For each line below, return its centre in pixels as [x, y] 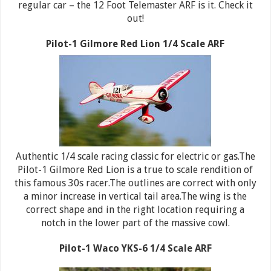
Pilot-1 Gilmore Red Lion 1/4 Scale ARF [135, 44]
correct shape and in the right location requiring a [135, 209]
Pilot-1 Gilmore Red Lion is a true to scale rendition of [135, 169]
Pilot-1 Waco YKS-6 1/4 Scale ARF [135, 248]
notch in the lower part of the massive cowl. [135, 223]
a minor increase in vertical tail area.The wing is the [135, 196]
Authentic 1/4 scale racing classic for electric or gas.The [135, 156]
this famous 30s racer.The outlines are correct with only [135, 183]
